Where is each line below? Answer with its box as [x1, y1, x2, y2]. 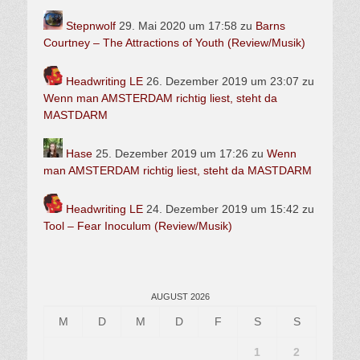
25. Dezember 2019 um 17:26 [92, 147, 248, 161]
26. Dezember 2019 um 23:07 [143, 75, 299, 88]
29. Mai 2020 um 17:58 [116, 19, 237, 33]
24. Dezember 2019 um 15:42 [143, 202, 299, 216]
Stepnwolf [66, 19, 116, 33]
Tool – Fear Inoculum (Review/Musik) [43, 219, 232, 233]
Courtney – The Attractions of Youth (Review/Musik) [43, 36, 305, 50]
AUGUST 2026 [150, 292, 210, 302]
